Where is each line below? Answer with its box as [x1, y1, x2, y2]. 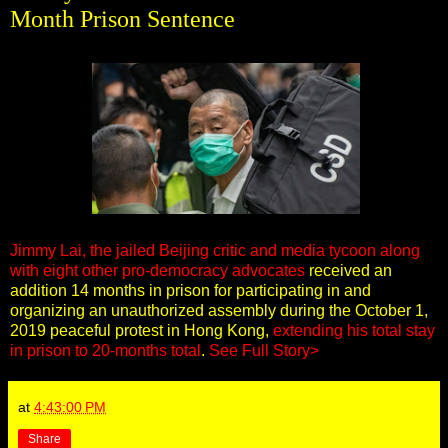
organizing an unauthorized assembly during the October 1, [10, 301, 428, 319]
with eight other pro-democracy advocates [10, 261, 305, 279]
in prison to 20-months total [10, 341, 201, 359]
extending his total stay [273, 321, 435, 339]
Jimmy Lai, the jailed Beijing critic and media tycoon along [10, 241, 420, 259]
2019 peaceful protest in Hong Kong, [10, 321, 273, 339]
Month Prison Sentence [10, 5, 235, 32]
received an [305, 261, 392, 279]
